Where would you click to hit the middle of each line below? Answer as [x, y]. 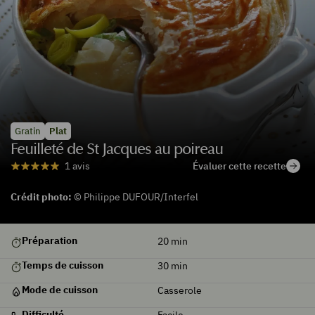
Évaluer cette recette [239, 166]
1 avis [77, 166]
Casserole [180, 290]
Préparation [50, 240]
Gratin [28, 131]
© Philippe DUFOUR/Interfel [136, 197]
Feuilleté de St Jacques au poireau [117, 149]
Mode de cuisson [60, 290]
